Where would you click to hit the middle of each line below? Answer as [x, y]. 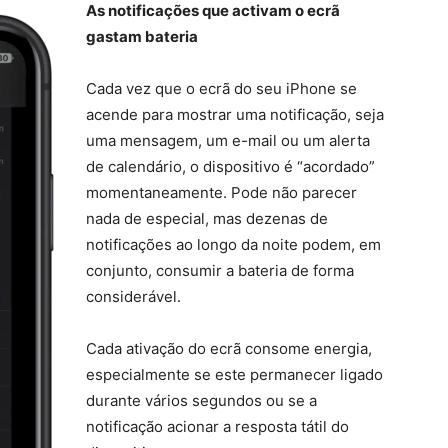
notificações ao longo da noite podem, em [233, 244]
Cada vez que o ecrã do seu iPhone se [221, 88]
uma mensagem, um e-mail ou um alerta [228, 140]
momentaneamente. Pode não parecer [221, 192]
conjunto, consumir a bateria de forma [220, 270]
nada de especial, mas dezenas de [207, 218]
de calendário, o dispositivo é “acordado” [230, 166]
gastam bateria [142, 36]
